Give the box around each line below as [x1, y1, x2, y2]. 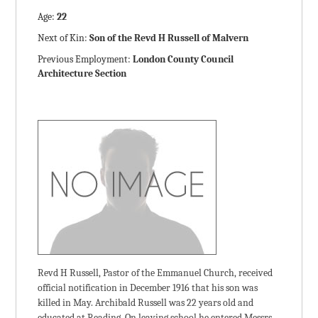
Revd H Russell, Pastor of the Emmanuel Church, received [38, 267, 273, 279]
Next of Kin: [38, 32, 90, 44]
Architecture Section [38, 67, 127, 79]
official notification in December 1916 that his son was [38, 282, 258, 294]
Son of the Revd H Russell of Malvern [89, 32, 249, 44]
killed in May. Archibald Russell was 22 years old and [38, 297, 254, 309]
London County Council [133, 53, 234, 65]
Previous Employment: [38, 53, 133, 65]
